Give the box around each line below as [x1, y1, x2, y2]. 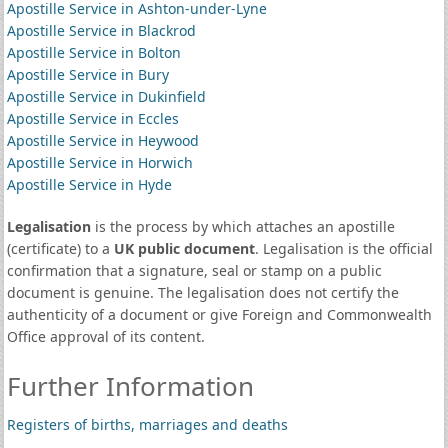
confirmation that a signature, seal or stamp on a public [6, 261, 382, 280]
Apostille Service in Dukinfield [6, 87, 206, 106]
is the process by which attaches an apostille [90, 217, 395, 236]
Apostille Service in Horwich [6, 153, 193, 172]
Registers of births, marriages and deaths [6, 415, 288, 434]
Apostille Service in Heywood [6, 131, 199, 150]
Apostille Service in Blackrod [6, 21, 196, 40]
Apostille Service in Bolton [6, 43, 181, 62]
